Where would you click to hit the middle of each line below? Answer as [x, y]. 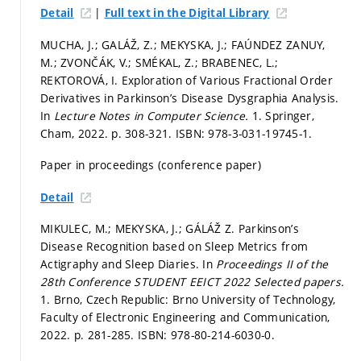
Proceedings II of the [272, 264]
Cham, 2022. [76, 133]
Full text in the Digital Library [187, 13]
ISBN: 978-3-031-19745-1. [244, 133]
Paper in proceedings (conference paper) [151, 165]
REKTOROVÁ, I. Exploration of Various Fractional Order [187, 80]
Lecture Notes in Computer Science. [153, 115]
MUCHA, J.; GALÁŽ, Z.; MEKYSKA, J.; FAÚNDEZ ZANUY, [183, 44]
